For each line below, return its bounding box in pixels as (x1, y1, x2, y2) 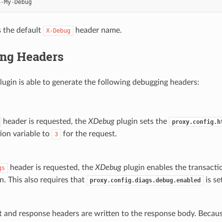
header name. (73, 26, 122, 34)
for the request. (60, 129, 117, 138)
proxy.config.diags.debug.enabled (89, 176, 201, 184)
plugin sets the (114, 117, 169, 125)
